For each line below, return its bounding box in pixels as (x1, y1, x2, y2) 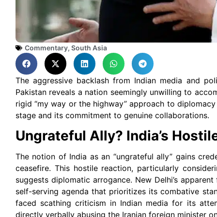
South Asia (71, 44, 107, 52)
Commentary (25, 44, 68, 52)
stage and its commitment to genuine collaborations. (15, 110, 209, 121)
